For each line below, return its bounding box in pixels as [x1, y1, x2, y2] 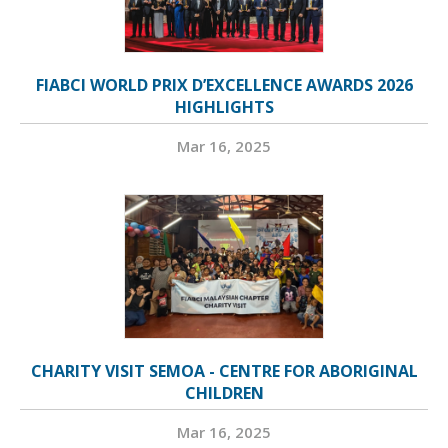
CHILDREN [184, 382, 264, 405]
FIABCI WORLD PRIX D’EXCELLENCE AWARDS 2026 [35, 74, 413, 97]
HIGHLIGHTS [174, 96, 274, 119]
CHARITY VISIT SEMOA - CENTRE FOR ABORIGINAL [30, 360, 418, 383]
